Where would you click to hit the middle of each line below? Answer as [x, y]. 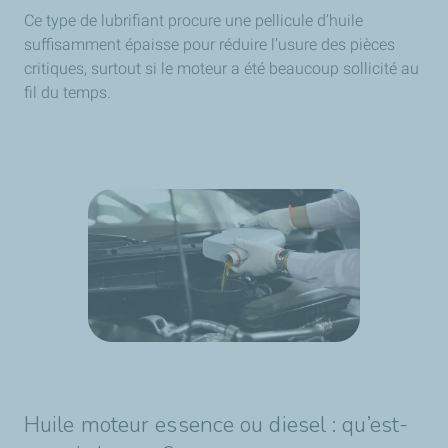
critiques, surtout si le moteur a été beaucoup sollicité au [221, 68]
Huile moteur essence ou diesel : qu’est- [216, 424]
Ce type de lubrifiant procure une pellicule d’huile [193, 20]
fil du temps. [67, 92]
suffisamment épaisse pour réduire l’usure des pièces [209, 44]
